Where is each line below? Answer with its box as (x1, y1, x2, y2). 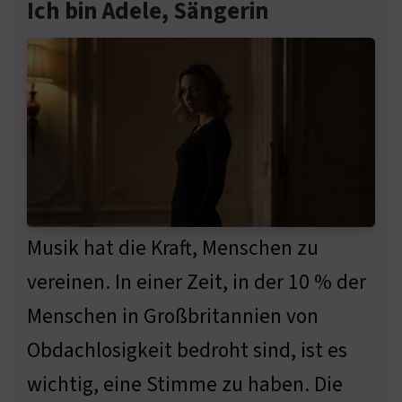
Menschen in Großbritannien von (27, 301, 319, 332)
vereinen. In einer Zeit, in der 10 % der (27, 267, 366, 298)
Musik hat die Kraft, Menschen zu (27, 233, 319, 264)
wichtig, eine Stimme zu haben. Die (27, 370, 343, 400)
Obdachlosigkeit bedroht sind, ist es (27, 336, 347, 366)
